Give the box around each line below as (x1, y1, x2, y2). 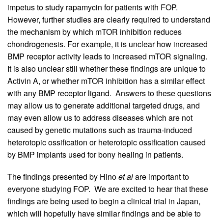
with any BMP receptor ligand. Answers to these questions (7, 87, 211, 99)
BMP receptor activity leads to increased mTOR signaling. (7, 50, 207, 62)
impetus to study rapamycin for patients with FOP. (7, 1, 180, 13)
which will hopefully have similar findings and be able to (7, 207, 201, 219)
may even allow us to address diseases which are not (7, 111, 192, 123)
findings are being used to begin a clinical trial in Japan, (7, 195, 200, 207)
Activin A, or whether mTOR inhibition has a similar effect (7, 75, 205, 86)
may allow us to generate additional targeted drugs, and (7, 99, 200, 111)
